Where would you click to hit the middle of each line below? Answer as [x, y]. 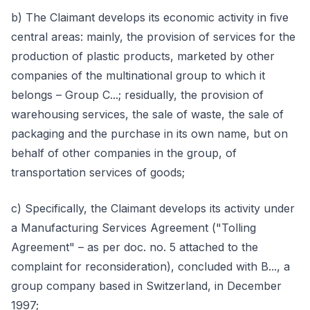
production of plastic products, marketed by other [143, 56]
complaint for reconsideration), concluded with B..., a [151, 266]
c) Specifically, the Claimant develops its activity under [153, 208]
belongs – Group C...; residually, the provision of [137, 95]
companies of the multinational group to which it [138, 75]
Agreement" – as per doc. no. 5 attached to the [135, 247]
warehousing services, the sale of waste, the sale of [147, 114]
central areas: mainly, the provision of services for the [153, 37]
